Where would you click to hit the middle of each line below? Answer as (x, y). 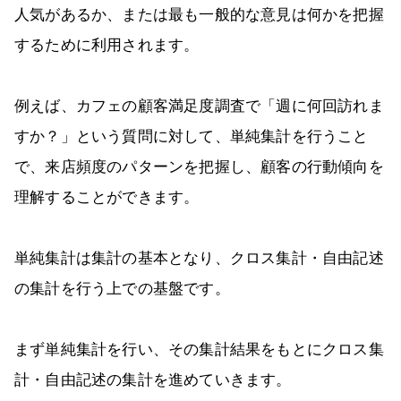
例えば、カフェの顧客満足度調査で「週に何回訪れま (199, 106)
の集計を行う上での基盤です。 (122, 288)
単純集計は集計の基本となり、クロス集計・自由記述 (199, 258)
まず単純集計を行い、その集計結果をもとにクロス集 (199, 349)
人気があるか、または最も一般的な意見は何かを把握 (199, 14)
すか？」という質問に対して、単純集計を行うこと (192, 136)
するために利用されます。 (107, 45)
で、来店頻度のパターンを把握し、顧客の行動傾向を (199, 166)
